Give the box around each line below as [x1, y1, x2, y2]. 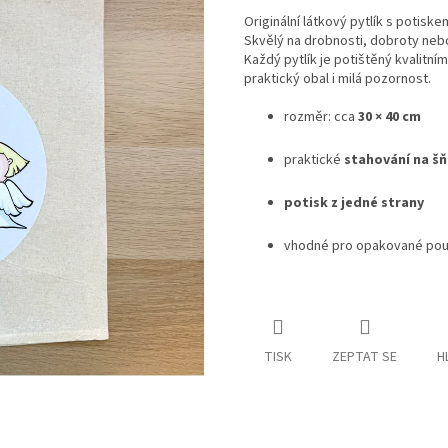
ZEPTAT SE [332, 347, 397, 368]
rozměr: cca [284, 107, 358, 128]
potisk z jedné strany [284, 193, 424, 214]
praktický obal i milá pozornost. [244, 69, 431, 90]
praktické [284, 150, 344, 171]
